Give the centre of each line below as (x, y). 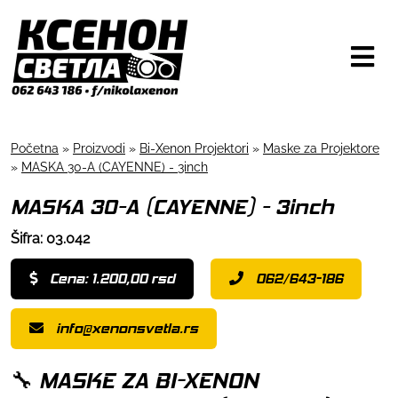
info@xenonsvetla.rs (127, 328)
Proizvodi (99, 148)
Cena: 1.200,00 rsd (112, 278)
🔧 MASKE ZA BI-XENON (135, 380)
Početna (35, 148)
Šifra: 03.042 (50, 238)
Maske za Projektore (321, 148)
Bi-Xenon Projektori (194, 148)
